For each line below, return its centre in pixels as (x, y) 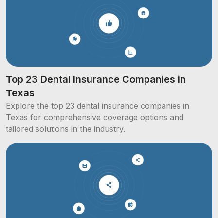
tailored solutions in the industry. (65, 129)
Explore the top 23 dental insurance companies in (98, 106)
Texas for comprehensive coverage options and (95, 118)
